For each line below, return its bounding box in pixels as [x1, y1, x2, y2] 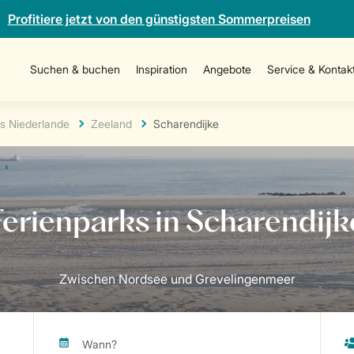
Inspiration [135, 62, 187, 76]
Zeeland [91, 117, 132, 130]
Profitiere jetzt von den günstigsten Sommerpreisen [7, 11, 311, 27]
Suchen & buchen [29, 62, 120, 76]
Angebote [202, 62, 251, 76]
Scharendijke [153, 117, 219, 130]
